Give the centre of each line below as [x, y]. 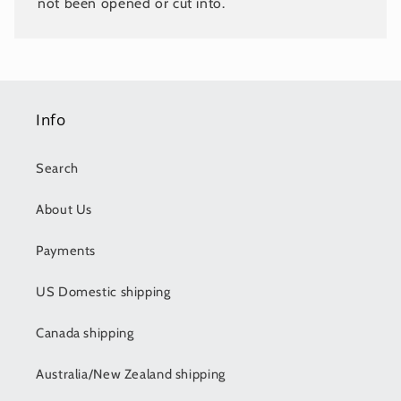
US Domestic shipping [103, 291]
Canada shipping [85, 333]
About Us [64, 209]
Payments [66, 250]
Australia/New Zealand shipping [131, 374]
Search [57, 168]
